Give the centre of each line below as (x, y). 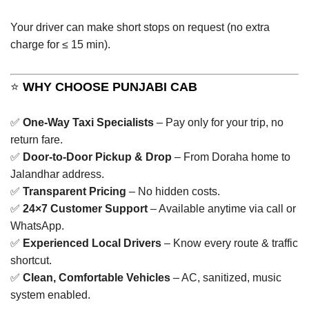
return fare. (37, 139)
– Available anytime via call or (222, 208)
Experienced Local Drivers (92, 243)
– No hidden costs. (173, 191)
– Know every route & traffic (230, 243)
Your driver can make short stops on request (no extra (140, 27)
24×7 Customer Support (85, 208)
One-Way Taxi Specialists (88, 122)
